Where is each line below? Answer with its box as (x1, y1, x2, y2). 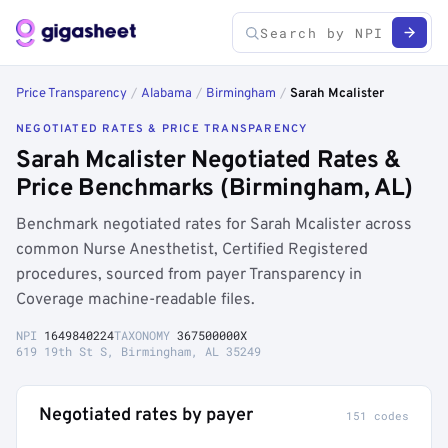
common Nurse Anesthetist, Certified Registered (16, 240, 368, 260)
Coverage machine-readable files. (16, 290, 255, 310)
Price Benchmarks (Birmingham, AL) (16, 174, 414, 204)
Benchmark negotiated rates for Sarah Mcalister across (16, 215, 412, 235)
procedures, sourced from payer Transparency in (16, 265, 362, 285)
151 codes (346, 408, 409, 423)
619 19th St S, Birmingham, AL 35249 (16, 343, 261, 359)
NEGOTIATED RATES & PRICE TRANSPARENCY (16, 122, 308, 136)
